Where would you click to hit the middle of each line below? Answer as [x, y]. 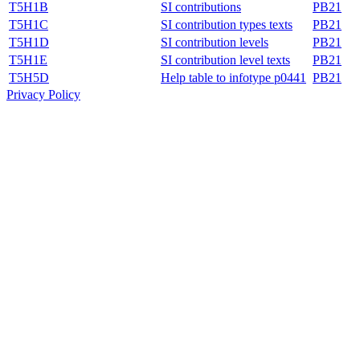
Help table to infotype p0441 [233, 77]
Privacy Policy [43, 94]
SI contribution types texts [227, 24]
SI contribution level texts [225, 59]
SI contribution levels [215, 42]
